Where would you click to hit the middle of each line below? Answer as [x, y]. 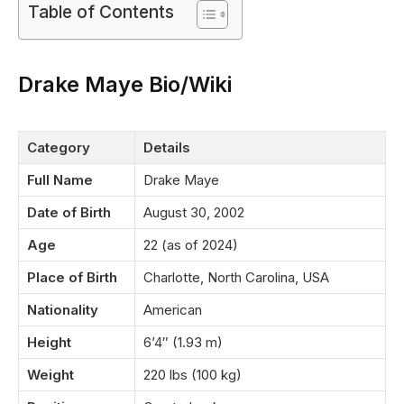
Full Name [60, 179]
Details [167, 147]
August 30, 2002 [194, 212]
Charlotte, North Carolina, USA [236, 277]
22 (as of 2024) [191, 244]
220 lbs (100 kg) [193, 374]
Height [49, 342]
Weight [50, 374]
